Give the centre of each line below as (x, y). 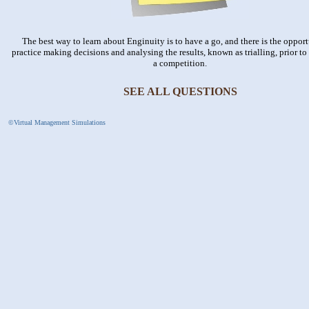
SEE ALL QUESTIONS (180, 91)
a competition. (180, 63)
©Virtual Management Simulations (57, 122)
